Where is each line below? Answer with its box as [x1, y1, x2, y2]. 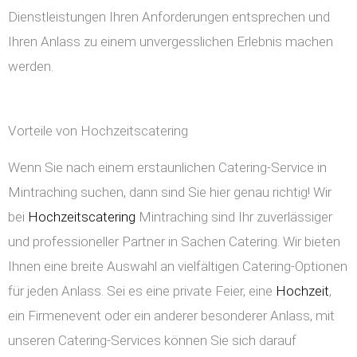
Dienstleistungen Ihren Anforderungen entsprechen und [8, 9, 330, 25]
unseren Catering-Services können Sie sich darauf [8, 332, 296, 349]
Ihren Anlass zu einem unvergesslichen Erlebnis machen [8, 33, 333, 50]
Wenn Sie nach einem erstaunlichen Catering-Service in [8, 159, 327, 176]
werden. [8, 58, 53, 75]
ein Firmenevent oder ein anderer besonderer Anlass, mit [8, 308, 335, 324]
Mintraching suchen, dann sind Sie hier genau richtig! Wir [8, 184, 331, 201]
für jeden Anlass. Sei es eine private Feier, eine [8, 283, 276, 300]
